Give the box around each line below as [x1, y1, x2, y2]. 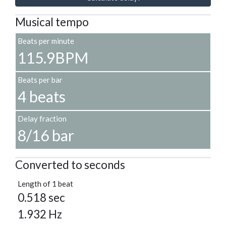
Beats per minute [18, 36, 74, 46]
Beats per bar [18, 75, 63, 85]
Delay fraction [18, 114, 67, 124]
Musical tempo [15, 15, 89, 29]
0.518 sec [18, 191, 65, 205]
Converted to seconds [15, 158, 125, 172]
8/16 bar [18, 126, 74, 145]
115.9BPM [18, 48, 88, 67]
